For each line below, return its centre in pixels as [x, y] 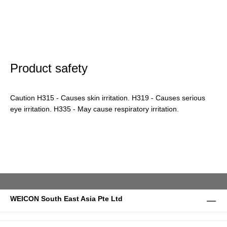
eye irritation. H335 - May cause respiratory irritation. [94, 109]
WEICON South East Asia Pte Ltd [66, 199]
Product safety [49, 68]
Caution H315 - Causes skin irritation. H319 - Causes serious [108, 98]
